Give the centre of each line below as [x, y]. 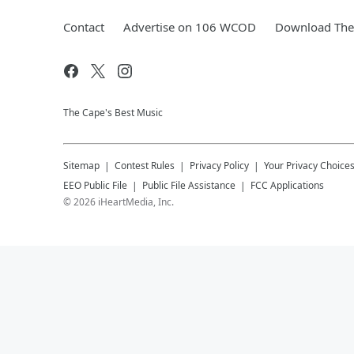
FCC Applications [287, 185]
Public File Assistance [189, 185]
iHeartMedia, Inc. [136, 202]
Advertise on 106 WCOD [190, 27]
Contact [84, 27]
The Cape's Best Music [113, 113]
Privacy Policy [219, 166]
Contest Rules [145, 166]
